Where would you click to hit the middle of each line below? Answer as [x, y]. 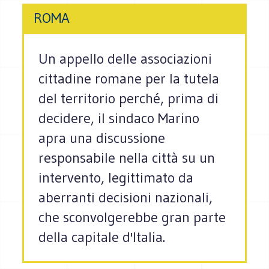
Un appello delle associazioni [125, 59]
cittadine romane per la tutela [129, 79]
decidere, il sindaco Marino [119, 118]
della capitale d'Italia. [102, 237]
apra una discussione [102, 138]
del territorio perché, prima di [129, 98]
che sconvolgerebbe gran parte [132, 217]
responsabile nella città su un [127, 158]
